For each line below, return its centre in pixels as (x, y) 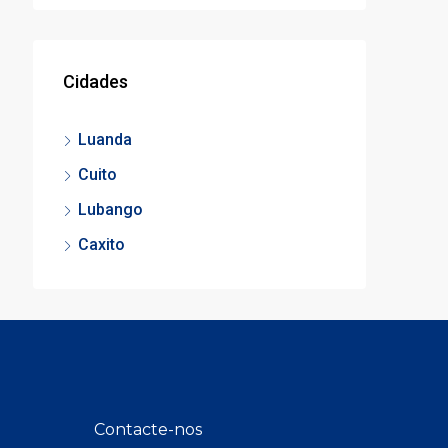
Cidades (95, 81)
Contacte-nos (147, 429)
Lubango (110, 209)
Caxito (101, 244)
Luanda (105, 139)
